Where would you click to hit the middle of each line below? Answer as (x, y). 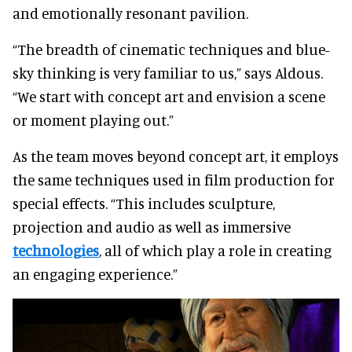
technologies (56, 251)
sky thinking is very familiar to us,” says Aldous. (168, 73)
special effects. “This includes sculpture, (144, 203)
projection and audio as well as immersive (152, 227)
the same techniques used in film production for (174, 180)
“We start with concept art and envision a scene (169, 97)
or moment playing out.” (93, 120)
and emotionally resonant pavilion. (130, 13)
